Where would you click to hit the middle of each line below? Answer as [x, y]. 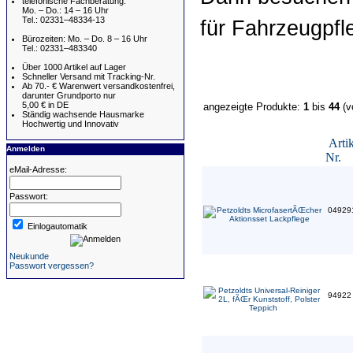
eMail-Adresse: [38, 169]
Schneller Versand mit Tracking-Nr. [89, 76]
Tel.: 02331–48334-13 [63, 20]
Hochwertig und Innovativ [71, 124]
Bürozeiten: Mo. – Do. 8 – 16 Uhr [85, 39]
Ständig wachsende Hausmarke [83, 114]
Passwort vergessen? [52, 266]
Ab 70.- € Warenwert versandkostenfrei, [98, 86]
